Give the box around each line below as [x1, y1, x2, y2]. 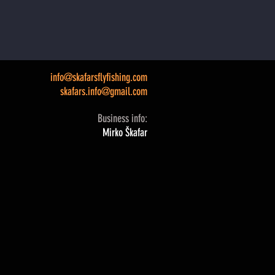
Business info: [98, 112, 147, 125]
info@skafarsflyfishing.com [50, 71, 147, 84]
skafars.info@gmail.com [60, 85, 147, 98]
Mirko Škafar [103, 126, 147, 139]
